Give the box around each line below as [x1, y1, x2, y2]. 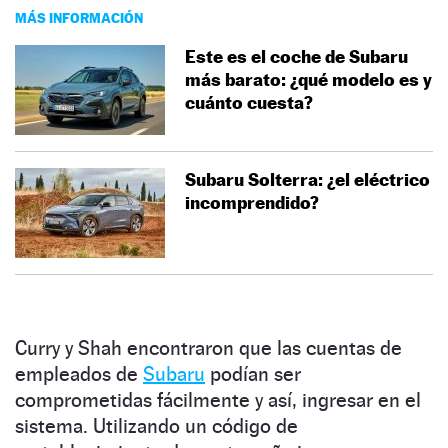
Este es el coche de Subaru [185, 45, 408, 67]
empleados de [15, 361, 143, 386]
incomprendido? [185, 191, 319, 213]
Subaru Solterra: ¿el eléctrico [185, 168, 430, 190]
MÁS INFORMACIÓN [15, 8, 143, 26]
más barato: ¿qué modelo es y [185, 68, 432, 90]
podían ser [205, 361, 301, 386]
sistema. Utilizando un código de [15, 413, 298, 438]
